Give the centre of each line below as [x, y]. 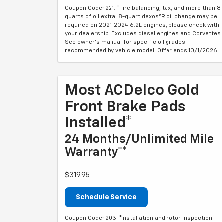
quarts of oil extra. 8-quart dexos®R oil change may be [141, 17]
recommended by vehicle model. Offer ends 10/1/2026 [141, 51]
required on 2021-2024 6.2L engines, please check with [142, 25]
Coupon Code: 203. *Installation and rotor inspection [139, 218]
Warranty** [96, 152]
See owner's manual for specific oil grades [125, 42]
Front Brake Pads [125, 107]
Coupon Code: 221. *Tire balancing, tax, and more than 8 [143, 8]
